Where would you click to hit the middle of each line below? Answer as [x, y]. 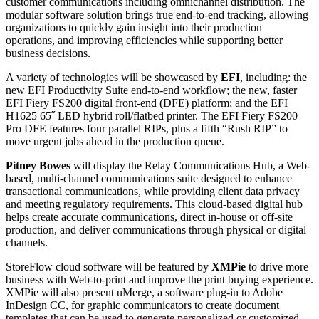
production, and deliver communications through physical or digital [156, 230]
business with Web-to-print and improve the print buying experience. [159, 280]
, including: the [273, 78]
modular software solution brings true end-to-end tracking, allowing [157, 15]
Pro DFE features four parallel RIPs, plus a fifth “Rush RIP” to [147, 129]
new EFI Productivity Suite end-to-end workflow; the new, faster [151, 90]
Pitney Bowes [38, 166]
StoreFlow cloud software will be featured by [109, 267]
